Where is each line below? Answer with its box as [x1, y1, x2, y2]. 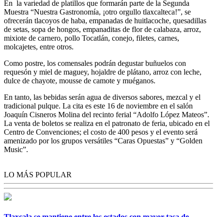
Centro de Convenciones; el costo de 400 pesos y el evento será [4, 127, 198, 136]
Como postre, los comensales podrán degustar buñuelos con [4, 59, 186, 67]
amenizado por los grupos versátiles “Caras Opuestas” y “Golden [4, 136, 202, 145]
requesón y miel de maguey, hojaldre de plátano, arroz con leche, [4, 67, 201, 76]
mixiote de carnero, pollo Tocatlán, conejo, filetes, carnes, [4, 33, 179, 42]
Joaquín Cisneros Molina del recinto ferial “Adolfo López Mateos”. [4, 110, 209, 119]
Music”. [4, 145, 28, 154]
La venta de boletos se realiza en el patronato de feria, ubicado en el [4, 119, 210, 127]
